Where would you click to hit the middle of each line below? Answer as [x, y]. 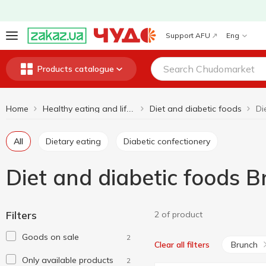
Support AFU [188, 35]
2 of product [178, 214]
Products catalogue [75, 69]
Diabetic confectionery [170, 141]
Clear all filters [182, 245]
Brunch [244, 244]
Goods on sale [50, 237]
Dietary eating [76, 141]
